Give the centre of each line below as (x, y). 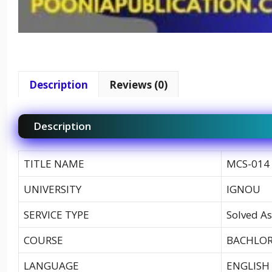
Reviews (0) (138, 84)
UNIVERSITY (53, 189)
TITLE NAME (54, 163)
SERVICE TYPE (56, 214)
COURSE (43, 240)
